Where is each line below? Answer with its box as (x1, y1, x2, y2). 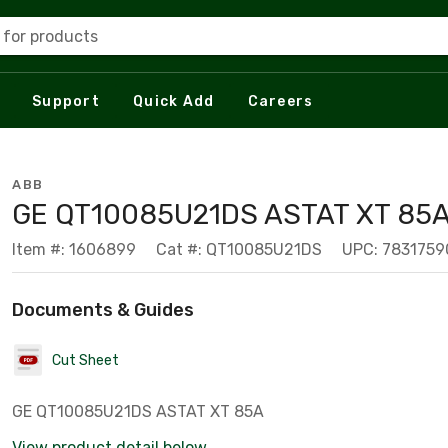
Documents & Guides (12, 299, 194, 321)
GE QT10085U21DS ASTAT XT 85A (12, 402, 264, 421)
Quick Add (133, 92, 215, 110)
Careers (247, 92, 314, 110)
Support (32, 92, 100, 110)
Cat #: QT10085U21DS (156, 240, 322, 259)
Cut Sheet (52, 351, 119, 369)
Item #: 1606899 (12, 240, 136, 259)
